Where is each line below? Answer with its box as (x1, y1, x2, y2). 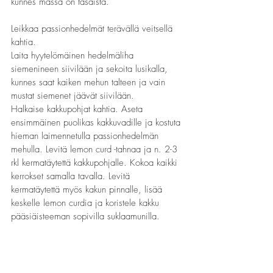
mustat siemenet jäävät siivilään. (11, 90, 134, 102)
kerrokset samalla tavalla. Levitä (11, 170, 133, 182)
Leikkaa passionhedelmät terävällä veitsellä (11, 23, 175, 35)
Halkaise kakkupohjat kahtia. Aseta (11, 103, 146, 115)
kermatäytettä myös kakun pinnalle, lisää (11, 183, 165, 196)
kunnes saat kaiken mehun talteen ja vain (11, 76, 168, 88)
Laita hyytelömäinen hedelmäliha (11, 49, 136, 62)
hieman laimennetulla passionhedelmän (11, 130, 161, 142)
